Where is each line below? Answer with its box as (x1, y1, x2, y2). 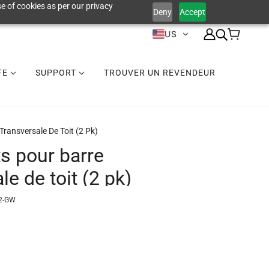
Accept (180, 7, 206, 17)
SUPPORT (35, 68, 79, 77)
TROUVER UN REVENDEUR (104, 68, 216, 77)
